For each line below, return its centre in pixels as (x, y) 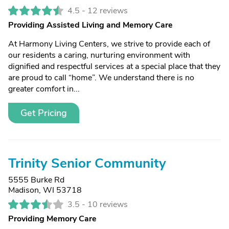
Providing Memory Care (52, 219)
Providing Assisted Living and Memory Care (90, 25)
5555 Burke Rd (36, 180)
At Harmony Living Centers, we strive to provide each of (109, 44)
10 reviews (108, 204)
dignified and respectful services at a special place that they (114, 66)
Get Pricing (44, 113)
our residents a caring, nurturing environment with (99, 55)
